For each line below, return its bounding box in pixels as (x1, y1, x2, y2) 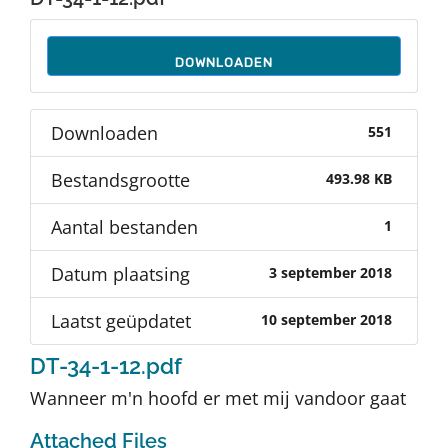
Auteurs (27, 6, 92, 31)
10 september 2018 (260, 311, 392, 330)
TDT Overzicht (27, 72, 144, 97)
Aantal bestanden (51, 214, 198, 239)
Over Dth (27, 138, 102, 163)
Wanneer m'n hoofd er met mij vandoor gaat (30, 385, 406, 410)
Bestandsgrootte (51, 167, 190, 192)
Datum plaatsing (51, 261, 190, 286)
